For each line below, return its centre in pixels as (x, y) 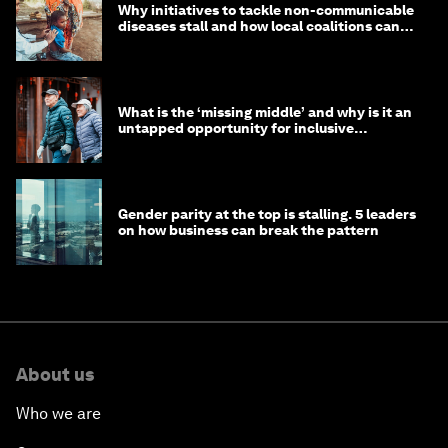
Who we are (58, 414)
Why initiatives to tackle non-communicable (266, 10)
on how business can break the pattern (248, 230)
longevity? (153, 144)
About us (55, 375)
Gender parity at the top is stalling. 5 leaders (267, 214)
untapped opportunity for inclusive (236, 128)
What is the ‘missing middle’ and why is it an (265, 112)
